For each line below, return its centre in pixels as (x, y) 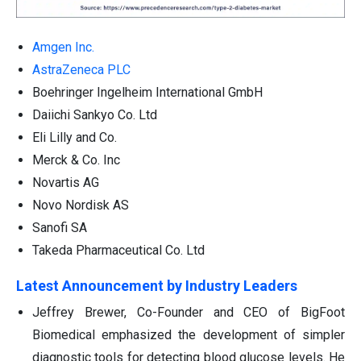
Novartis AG (66, 182)
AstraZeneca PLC (81, 69)
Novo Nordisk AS (81, 205)
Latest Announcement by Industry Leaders (157, 285)
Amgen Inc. (63, 47)
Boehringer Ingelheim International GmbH (147, 92)
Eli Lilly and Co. (75, 137)
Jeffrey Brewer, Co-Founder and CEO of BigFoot (189, 312)
